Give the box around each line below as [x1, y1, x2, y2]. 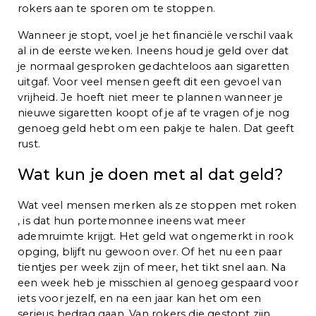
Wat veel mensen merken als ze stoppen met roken [18, 198, 297, 212]
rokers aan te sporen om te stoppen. [18, 1, 215, 15]
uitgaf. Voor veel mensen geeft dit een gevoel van [18, 75, 281, 88]
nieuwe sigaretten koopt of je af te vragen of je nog [18, 106, 290, 119]
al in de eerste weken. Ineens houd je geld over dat [18, 44, 289, 57]
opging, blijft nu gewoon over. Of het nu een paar [18, 245, 282, 258]
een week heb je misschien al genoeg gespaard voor [18, 276, 298, 289]
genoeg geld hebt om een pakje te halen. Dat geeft [18, 121, 294, 135]
